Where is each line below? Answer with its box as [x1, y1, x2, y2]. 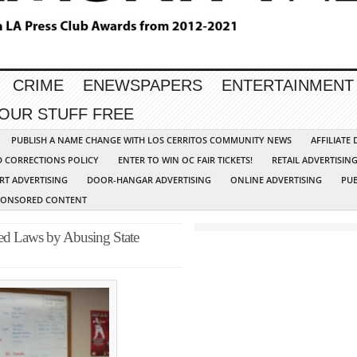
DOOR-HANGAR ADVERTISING [87, 174, 211, 186]
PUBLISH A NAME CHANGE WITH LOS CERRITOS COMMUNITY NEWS [11, 134, 292, 147]
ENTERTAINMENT [222, 76, 354, 95]
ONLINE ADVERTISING [230, 174, 322, 186]
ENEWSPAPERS [83, 76, 202, 95]
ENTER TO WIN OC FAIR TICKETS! [118, 154, 253, 167]
